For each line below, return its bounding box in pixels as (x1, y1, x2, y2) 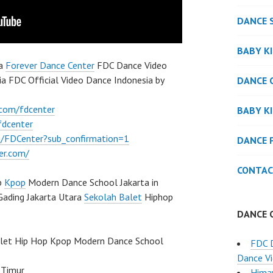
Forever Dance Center (5, 59, 94, 72)
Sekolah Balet (84, 191, 142, 204)
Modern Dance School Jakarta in (26, 176, 158, 189)
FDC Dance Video (94, 59, 167, 72)
